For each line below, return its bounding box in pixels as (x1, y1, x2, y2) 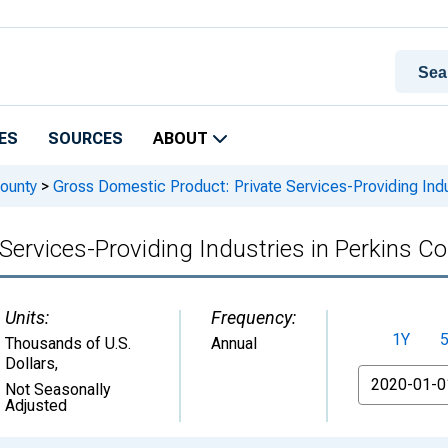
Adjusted (5, 396, 67, 415)
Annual (211, 334, 257, 353)
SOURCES (48, 129, 123, 148)
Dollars (5, 354, 55, 373)
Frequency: (211, 307, 296, 328)
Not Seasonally (5, 380, 111, 399)
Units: (5, 307, 49, 328)
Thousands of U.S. (5, 334, 131, 353)
